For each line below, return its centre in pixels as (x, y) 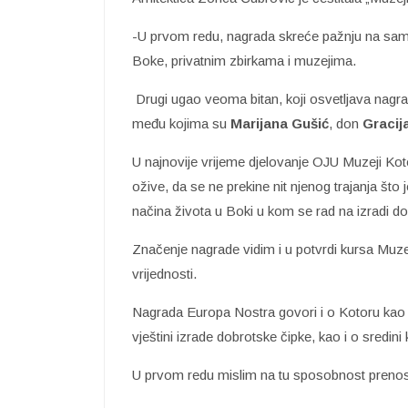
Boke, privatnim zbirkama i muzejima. (244, 60)
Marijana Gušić (280, 123)
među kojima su (181, 123)
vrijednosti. (164, 273)
